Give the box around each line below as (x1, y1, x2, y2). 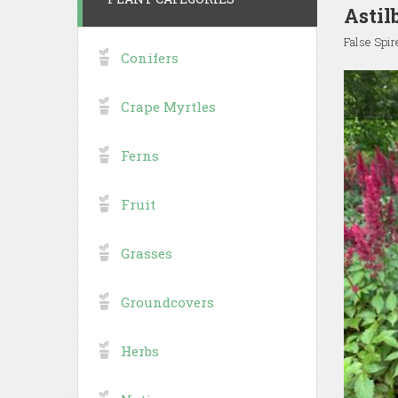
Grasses (121, 243, 172, 262)
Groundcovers (121, 292, 214, 311)
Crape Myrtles (121, 97, 216, 115)
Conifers (121, 48, 179, 67)
